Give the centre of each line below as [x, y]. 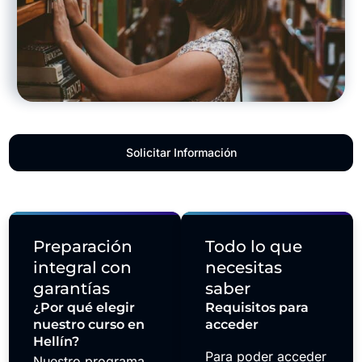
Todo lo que [254, 246]
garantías [72, 288]
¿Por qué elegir [84, 307]
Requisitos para [257, 307]
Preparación [83, 246]
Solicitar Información [181, 152]
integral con [83, 267]
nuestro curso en [89, 324]
